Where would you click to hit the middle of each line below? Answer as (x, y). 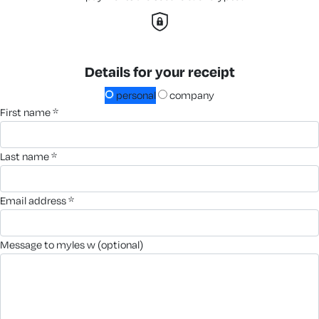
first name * (32, 112)
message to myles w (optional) (76, 244)
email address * (40, 200)
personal (135, 95)
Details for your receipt (159, 71)
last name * (31, 156)
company (191, 95)
